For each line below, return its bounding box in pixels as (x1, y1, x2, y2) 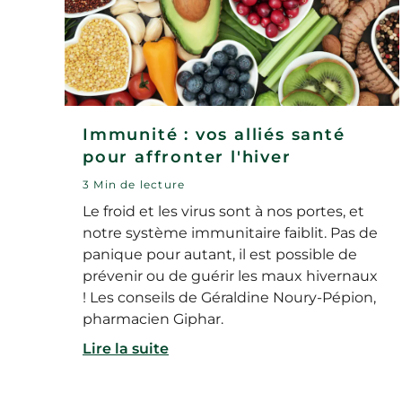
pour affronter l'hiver (83, 147, 292, 168)
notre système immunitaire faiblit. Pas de (83, 224, 378, 242)
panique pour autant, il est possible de (83, 246, 357, 264)
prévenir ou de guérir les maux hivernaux (83, 267, 378, 285)
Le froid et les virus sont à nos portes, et (83, 203, 364, 221)
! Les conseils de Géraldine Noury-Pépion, (83, 289, 376, 307)
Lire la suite (83, 340, 169, 358)
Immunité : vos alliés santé (83, 125, 345, 145)
